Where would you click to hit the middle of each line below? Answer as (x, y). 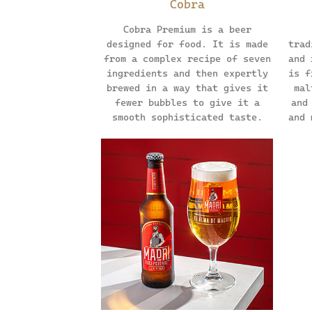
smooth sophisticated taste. (187, 117)
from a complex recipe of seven (187, 58)
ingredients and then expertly (187, 73)
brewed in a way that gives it (187, 87)
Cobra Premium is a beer (187, 29)
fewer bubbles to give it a (187, 102)
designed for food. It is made (187, 44)
